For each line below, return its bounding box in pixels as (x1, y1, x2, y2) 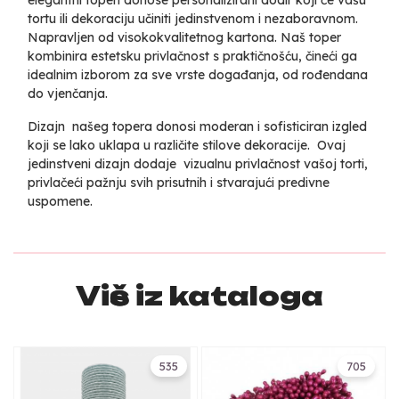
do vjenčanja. (28, 85, 108, 102)
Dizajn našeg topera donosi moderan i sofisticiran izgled (28, 118, 367, 134)
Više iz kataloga (76, 279, 323, 312)
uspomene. (28, 192, 93, 209)
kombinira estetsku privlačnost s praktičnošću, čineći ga (28, 47, 357, 64)
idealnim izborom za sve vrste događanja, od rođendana (28, 66, 368, 83)
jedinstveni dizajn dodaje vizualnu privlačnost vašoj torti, (28, 155, 368, 172)
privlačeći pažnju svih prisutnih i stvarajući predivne (28, 174, 330, 191)
